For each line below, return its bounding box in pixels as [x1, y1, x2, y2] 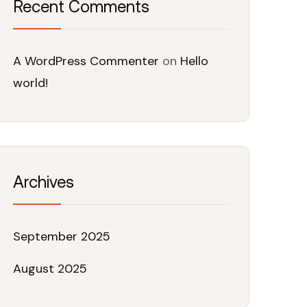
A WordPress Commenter [13, 53, 159, 69]
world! [13, 75, 48, 91]
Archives [13, 173, 74, 191]
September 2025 [13, 228, 110, 245]
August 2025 [13, 260, 87, 277]
